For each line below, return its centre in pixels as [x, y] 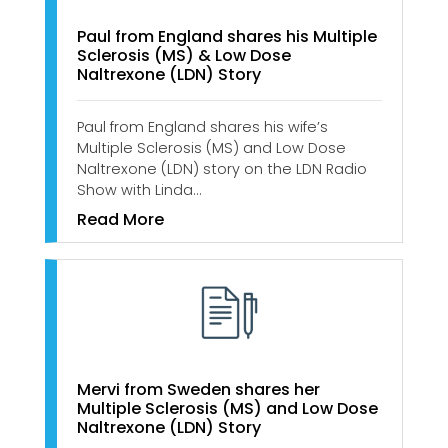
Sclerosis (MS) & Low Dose [184, 55]
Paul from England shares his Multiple [227, 36]
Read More [120, 219]
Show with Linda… [139, 189]
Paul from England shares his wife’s [202, 126]
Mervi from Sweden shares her [198, 390]
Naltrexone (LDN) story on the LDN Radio [222, 168]
